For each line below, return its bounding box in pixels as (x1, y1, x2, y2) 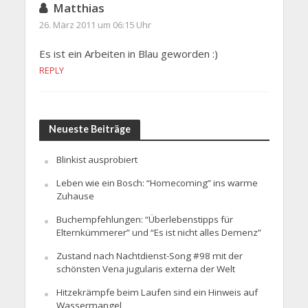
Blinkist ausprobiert (56, 153, 137, 166)
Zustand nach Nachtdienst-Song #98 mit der (56, 250, 243, 263)
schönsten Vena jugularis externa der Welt (56, 263, 235, 276)
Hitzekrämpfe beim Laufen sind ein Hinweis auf (56, 286, 258, 299)
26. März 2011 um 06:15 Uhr (38, 19, 151, 32)
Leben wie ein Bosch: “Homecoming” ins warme (56, 177, 258, 190)
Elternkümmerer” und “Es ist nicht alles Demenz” (56, 226, 261, 239)
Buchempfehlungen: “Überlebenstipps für (56, 213, 233, 226)
